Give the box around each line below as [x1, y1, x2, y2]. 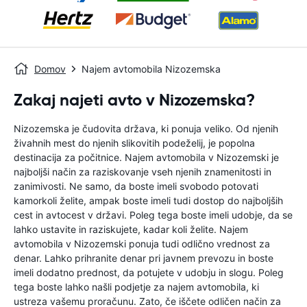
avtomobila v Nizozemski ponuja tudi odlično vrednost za [14, 238, 270, 249]
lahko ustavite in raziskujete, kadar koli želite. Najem [14, 223, 248, 235]
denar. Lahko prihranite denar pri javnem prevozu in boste [14, 252, 273, 264]
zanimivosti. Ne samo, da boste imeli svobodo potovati [14, 180, 258, 192]
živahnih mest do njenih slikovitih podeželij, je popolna [14, 137, 255, 149]
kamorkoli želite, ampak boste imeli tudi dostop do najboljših [14, 195, 283, 206]
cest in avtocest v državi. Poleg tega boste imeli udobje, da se [14, 209, 293, 221]
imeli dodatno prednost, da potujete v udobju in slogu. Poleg [14, 267, 284, 278]
